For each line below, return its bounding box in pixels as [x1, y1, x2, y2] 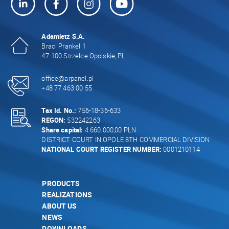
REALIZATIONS [42, 190, 93, 200]
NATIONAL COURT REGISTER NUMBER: [41, 145, 162, 154]
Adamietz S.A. [41, 32, 85, 41]
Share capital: [41, 125, 83, 135]
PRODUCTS [42, 178, 80, 189]
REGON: [41, 116, 66, 125]
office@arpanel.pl [41, 74, 94, 83]
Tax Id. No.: [41, 106, 77, 116]
